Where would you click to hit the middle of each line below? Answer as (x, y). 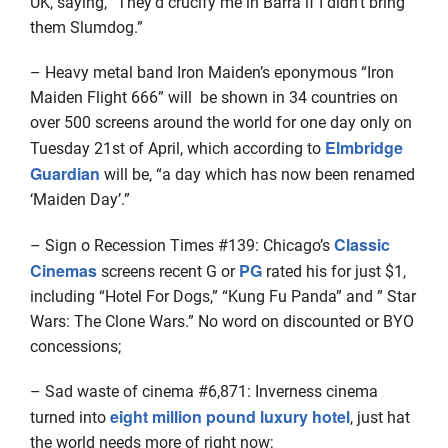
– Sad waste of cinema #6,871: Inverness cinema (204, 391)
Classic (362, 244)
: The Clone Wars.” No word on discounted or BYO (240, 321)
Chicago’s (298, 245)
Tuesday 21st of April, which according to (177, 148)
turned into (70, 417)
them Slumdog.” (86, 27)
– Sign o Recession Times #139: (146, 245)
